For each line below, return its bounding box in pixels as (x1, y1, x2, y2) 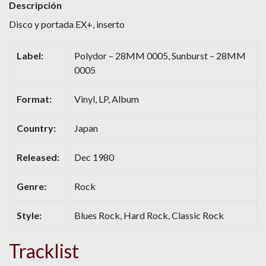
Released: (17, 151, 59, 163)
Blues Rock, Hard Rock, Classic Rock (74, 210, 224, 221)
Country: (17, 122, 56, 134)
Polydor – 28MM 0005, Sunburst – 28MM (74, 50, 246, 62)
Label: (17, 50, 43, 62)
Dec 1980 (74, 151, 114, 163)
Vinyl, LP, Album (74, 93, 139, 105)
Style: (17, 210, 42, 221)
